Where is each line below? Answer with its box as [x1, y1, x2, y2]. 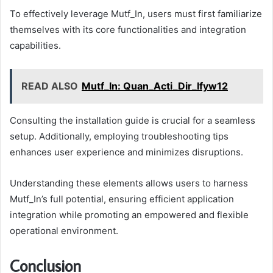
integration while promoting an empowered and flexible [10, 209, 249, 221]
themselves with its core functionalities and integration [10, 24, 246, 36]
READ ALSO [21, 80, 78, 93]
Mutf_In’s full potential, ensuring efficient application [10, 193, 234, 205]
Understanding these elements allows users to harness [10, 177, 248, 190]
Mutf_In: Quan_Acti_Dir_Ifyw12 [82, 80, 228, 93]
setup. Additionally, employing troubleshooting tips [10, 130, 229, 143]
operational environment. [10, 225, 118, 237]
